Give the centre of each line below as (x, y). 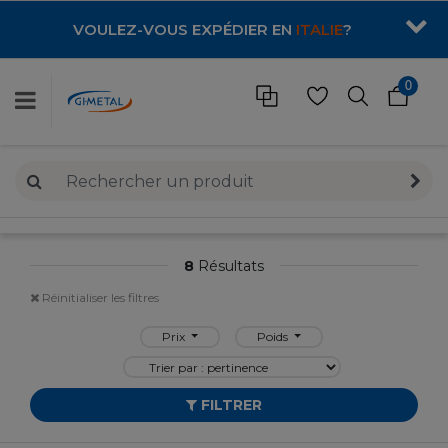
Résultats (229, 266)
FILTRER (229, 405)
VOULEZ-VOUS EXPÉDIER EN (184, 29)
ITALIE (319, 29)
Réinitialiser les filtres (99, 297)
